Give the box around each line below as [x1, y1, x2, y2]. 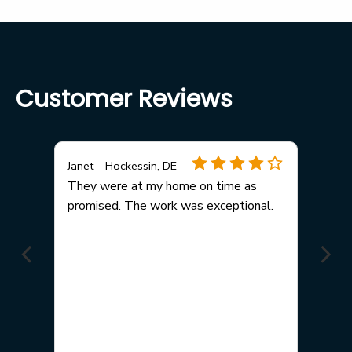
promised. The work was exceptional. [68, 197, 273, 215]
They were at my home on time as [68, 178, 257, 196]
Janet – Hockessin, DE [68, 157, 177, 174]
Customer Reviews [16, 82, 233, 116]
